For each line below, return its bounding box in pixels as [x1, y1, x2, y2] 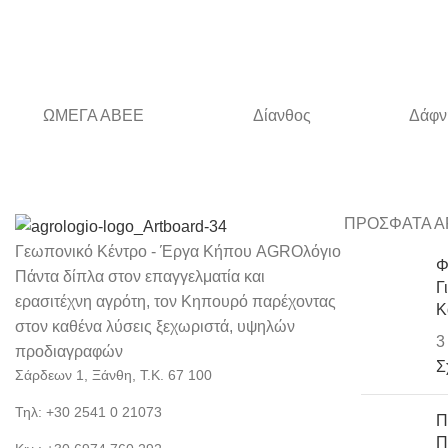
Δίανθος [252, 107, 311, 124]
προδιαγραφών [15, 343, 123, 361]
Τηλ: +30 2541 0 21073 [15, 404, 162, 421]
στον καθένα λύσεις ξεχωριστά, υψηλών [15, 318, 295, 336]
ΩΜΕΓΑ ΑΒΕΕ [43, 107, 145, 124]
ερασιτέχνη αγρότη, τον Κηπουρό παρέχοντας [15, 293, 336, 311]
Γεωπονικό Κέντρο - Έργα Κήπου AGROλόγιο [15, 243, 341, 261]
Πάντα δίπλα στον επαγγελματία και [15, 268, 265, 286]
